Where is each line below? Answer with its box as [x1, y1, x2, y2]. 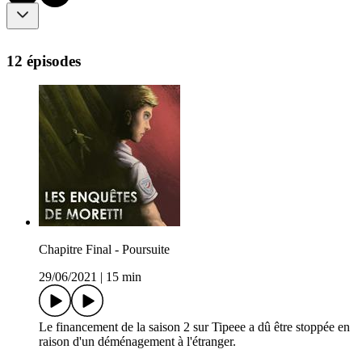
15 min [106, 270, 141, 284]
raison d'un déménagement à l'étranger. [39, 335, 242, 349]
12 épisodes [6, 52, 81, 69]
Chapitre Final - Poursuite [39, 242, 170, 257]
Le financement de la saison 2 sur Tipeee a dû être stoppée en [39, 320, 350, 335]
